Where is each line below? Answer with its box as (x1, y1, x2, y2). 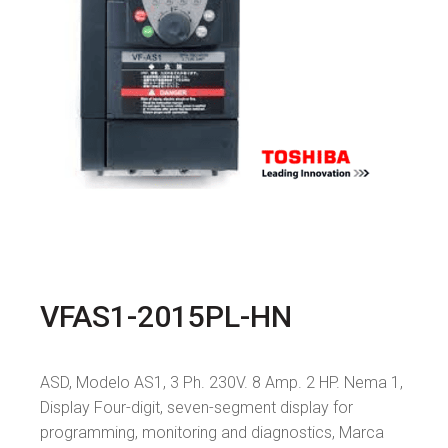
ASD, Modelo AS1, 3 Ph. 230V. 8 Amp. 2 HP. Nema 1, (40, 373, 403, 393)
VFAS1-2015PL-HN (40, 298, 292, 334)
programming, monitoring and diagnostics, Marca (40, 423, 384, 443)
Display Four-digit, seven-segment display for (40, 398, 353, 418)
